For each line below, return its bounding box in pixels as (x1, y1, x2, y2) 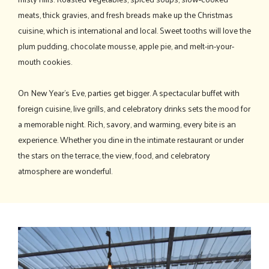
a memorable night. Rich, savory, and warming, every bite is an (18, 116, 236, 131)
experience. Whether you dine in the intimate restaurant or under (18, 131, 244, 147)
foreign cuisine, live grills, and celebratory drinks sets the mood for (18, 100, 250, 116)
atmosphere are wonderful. (18, 163, 112, 178)
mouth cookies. (18, 53, 72, 69)
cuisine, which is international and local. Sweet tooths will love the (18, 22, 251, 38)
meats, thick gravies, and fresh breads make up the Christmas (18, 7, 233, 22)
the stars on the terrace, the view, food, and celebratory (18, 147, 210, 163)
